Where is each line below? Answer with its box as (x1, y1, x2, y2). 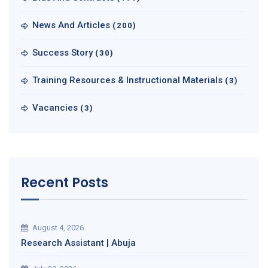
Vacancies (32, 102, 78, 114)
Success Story (32, 47, 93, 59)
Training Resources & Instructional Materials (32, 75, 223, 86)
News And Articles (32, 20, 110, 31)
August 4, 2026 (32, 223, 84, 233)
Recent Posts (21, 173, 108, 193)
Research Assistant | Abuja (21, 237, 136, 249)
